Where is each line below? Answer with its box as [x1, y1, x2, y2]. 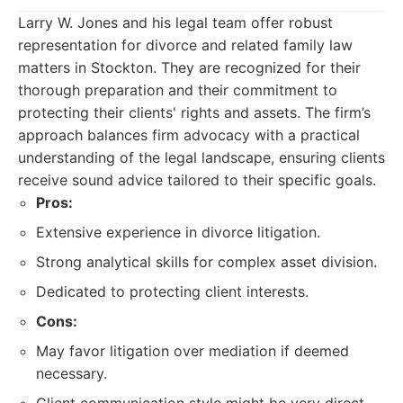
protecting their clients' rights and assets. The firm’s [18, 103, 371, 121]
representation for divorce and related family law [18, 36, 353, 54]
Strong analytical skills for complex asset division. [36, 253, 377, 271]
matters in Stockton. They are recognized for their [18, 58, 361, 76]
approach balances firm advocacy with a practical [18, 126, 360, 144]
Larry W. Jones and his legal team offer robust [18, 13, 333, 31]
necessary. [36, 364, 107, 382]
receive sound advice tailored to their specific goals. [18, 171, 376, 189]
